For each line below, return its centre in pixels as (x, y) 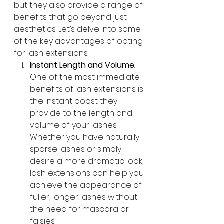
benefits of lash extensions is (88, 89)
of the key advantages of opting (79, 41)
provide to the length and (82, 113)
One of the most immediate (86, 77)
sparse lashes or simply (77, 149)
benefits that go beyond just (71, 17)
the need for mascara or (80, 209)
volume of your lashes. (75, 125)
